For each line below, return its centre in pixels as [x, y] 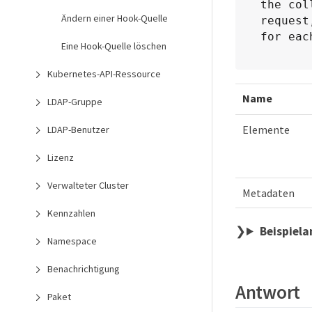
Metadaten [268, 193]
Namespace [72, 241]
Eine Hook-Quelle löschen [114, 46]
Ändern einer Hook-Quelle [115, 18]
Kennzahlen [71, 213]
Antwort [268, 291]
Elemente [266, 130]
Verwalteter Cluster [88, 185]
